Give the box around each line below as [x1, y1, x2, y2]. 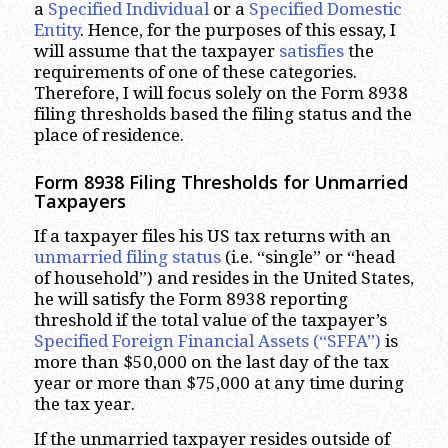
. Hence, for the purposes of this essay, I [79, 20, 396, 41]
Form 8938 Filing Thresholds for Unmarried [33, 170, 408, 195]
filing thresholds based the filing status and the [33, 104, 412, 125]
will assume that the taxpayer [33, 41, 279, 62]
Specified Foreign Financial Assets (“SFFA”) [33, 330, 381, 351]
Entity [33, 20, 80, 41]
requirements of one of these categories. [33, 62, 357, 83]
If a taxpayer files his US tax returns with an [33, 225, 391, 246]
